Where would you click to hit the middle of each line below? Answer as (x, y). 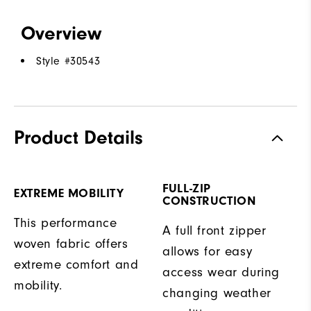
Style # (53, 61)
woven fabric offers (71, 243)
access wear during (221, 272)
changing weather (217, 293)
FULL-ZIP (187, 188)
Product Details (78, 137)
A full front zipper (215, 230)
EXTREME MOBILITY (69, 193)
